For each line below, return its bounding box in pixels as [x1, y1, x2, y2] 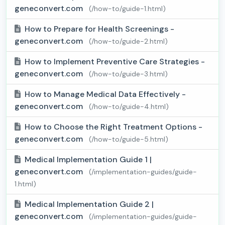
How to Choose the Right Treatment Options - [25, 122, 202, 133]
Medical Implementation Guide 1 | [25, 154, 152, 165]
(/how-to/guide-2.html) [89, 37, 168, 46]
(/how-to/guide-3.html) [89, 69, 168, 79]
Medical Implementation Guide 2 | [25, 199, 154, 210]
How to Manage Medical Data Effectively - [25, 89, 186, 100]
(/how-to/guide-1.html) [89, 4, 166, 14]
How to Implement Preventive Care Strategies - [25, 56, 205, 67]
